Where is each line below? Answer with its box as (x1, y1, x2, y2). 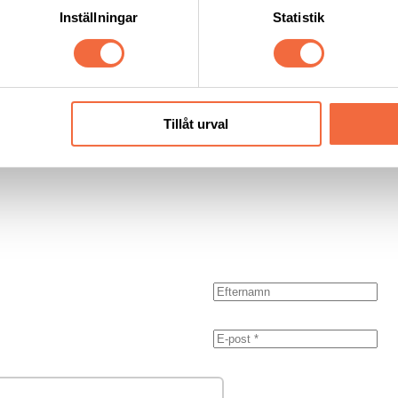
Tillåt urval (163, 116, 229, 132)
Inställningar (59, 10, 139, 26)
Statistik (273, 10, 324, 26)
